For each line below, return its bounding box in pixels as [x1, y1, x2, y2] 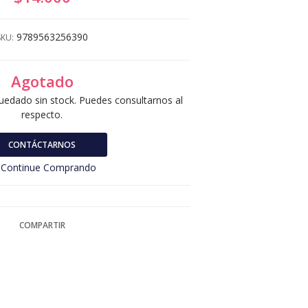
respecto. [21, 108, 63, 121]
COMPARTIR [19, 219, 65, 231]
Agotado [10, 71, 74, 91]
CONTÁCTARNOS [8, 139, 76, 151]
